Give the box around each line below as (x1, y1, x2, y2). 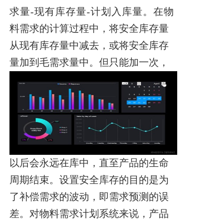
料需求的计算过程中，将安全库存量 (9, 23, 169, 34)
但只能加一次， (99, 57, 169, 68)
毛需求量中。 (39, 57, 100, 68)
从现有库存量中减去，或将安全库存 (9, 40, 169, 51)
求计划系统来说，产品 (69, 208, 169, 220)
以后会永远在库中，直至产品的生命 (9, 157, 169, 169)
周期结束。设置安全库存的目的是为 (9, 174, 169, 186)
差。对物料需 (9, 208, 70, 220)
